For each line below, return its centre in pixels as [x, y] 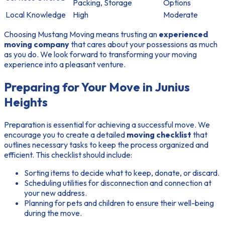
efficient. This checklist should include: [68, 155]
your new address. [55, 193]
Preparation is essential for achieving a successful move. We [107, 125]
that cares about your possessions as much [143, 44]
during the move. [53, 213]
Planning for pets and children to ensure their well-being [119, 203]
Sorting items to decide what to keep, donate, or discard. [122, 173]
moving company [37, 44]
